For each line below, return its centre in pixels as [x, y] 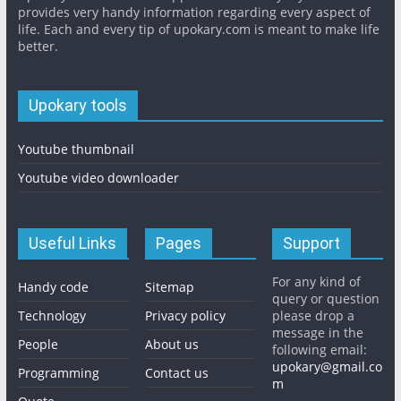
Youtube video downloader [98, 177]
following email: [320, 349]
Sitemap [170, 286]
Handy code [53, 286]
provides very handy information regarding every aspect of [194, 12]
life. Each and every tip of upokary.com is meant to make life [198, 29]
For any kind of [317, 281]
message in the [318, 332]
